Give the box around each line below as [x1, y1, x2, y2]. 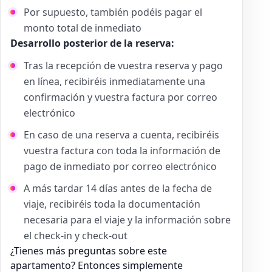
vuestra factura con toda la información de [24, 144, 220, 158]
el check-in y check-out [24, 229, 127, 243]
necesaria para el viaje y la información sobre [24, 213, 231, 227]
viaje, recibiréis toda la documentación [24, 197, 200, 211]
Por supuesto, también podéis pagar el [24, 5, 202, 19]
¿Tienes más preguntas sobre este [10, 244, 167, 258]
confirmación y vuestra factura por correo [24, 90, 217, 104]
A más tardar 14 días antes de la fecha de [24, 182, 212, 195]
